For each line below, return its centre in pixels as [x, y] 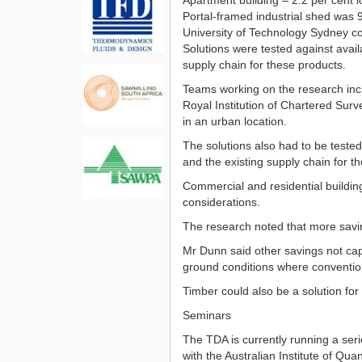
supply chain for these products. [264, 64]
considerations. [221, 202]
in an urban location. [234, 121]
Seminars [206, 315]
